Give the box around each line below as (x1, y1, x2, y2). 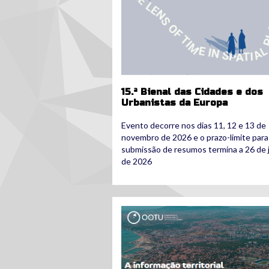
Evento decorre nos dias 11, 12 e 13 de (121, 119, 266, 130)
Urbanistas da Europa (121, 97, 228, 108)
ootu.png (121, 205, 166, 217)
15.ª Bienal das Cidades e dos (121, 86, 263, 97)
